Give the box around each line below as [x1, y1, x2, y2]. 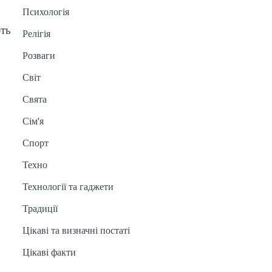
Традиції [22, 203, 58, 214]
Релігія [22, 29, 50, 39]
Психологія [22, 7, 69, 17]
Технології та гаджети [22, 182, 114, 192]
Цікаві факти [22, 247, 76, 257]
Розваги [22, 50, 55, 61]
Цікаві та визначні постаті [22, 225, 130, 236]
